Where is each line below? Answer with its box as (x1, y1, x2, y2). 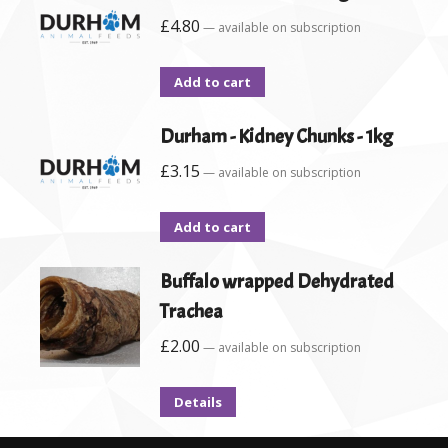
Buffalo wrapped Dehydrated (160, 269, 394, 295)
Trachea (160, 299, 223, 325)
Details (174, 393, 222, 412)
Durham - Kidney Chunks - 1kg (160, 124, 393, 150)
